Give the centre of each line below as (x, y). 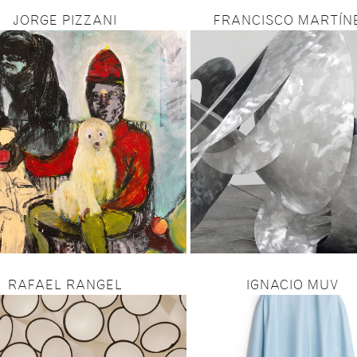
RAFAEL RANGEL (65, 286)
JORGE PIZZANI (65, 22)
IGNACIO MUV (292, 286)
